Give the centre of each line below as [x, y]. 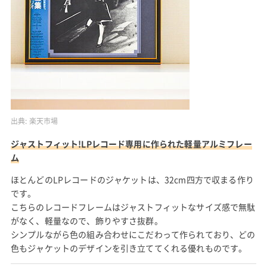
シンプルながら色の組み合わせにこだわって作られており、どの [133, 234]
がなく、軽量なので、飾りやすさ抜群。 [86, 220]
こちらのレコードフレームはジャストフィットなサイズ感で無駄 [133, 207]
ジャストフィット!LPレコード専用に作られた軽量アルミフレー [131, 143]
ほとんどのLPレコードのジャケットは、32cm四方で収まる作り [132, 179]
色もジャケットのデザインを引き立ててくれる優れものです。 [129, 248]
